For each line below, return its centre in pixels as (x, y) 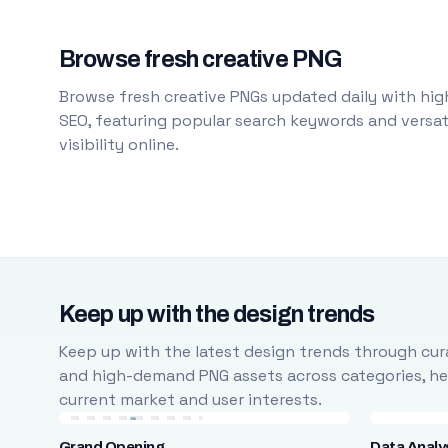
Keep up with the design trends (216, 314)
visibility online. (118, 144)
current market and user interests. (190, 399)
